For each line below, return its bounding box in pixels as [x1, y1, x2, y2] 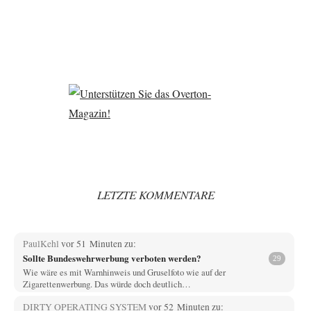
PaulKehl [22, 237, 61, 250]
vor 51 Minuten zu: [60, 237, 136, 250]
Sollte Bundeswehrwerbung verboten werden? [22, 251, 201, 265]
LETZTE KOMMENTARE [96, 187, 215, 203]
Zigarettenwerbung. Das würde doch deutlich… [22, 277, 191, 290]
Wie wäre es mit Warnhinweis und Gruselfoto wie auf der [22, 265, 226, 278]
